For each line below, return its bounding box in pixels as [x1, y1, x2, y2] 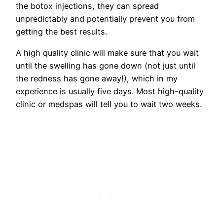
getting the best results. [16, 27, 110, 37]
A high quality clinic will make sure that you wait [16, 47, 199, 58]
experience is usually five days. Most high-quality [16, 86, 204, 96]
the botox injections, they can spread [16, 1, 159, 11]
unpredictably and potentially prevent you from [16, 14, 195, 24]
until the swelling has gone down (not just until [16, 60, 195, 71]
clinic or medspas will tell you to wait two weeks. [16, 99, 202, 109]
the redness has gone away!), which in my [16, 73, 178, 83]
